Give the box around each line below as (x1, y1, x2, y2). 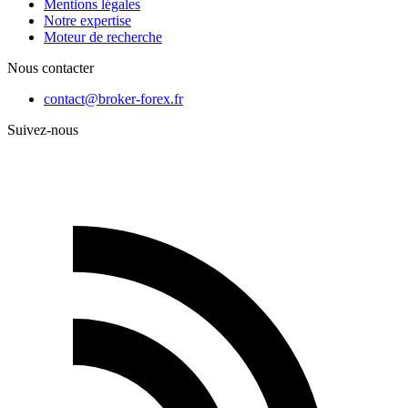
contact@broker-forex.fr (44, 90, 183, 107)
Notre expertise (44, 12, 131, 28)
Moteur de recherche (44, 28, 162, 45)
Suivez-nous (7, 121, 78, 138)
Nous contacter (7, 59, 94, 76)
